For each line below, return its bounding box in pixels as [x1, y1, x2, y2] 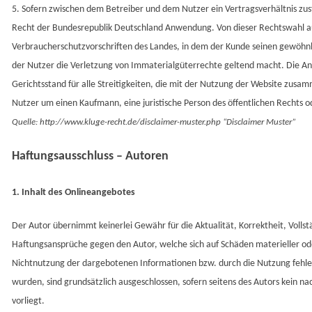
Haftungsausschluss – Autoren [12, 150, 169, 164]
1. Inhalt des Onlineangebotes [12, 187, 135, 198]
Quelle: [12, 118, 40, 127]
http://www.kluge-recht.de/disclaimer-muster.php [40, 118, 223, 127]
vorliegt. [12, 296, 45, 307]
